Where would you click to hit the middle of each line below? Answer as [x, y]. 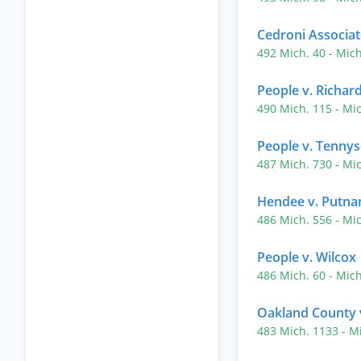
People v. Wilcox [307, 257]
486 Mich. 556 [296, 220]
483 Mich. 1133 [299, 331]
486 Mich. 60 [293, 275]
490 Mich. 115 [296, 108]
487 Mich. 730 [296, 164]
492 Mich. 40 [293, 53]
